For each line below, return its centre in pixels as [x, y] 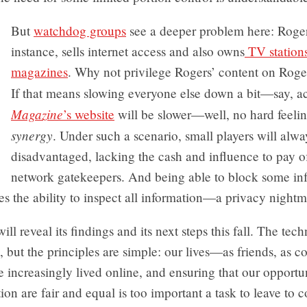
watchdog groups [80, 31]
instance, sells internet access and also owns [128, 51]
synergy [32, 135]
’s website [89, 114]
